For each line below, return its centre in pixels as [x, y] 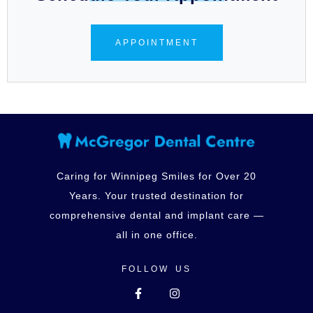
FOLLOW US [156, 269]
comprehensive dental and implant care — [156, 216]
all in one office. [156, 235]
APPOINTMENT [156, 42]
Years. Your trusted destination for [156, 196]
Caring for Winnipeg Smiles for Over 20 [156, 176]
